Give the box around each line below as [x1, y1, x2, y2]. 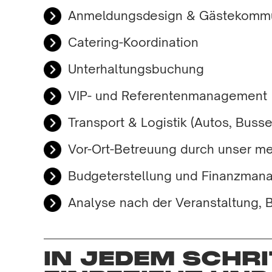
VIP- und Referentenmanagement [68, 88, 267, 103]
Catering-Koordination [68, 35, 199, 50]
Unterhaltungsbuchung [68, 61, 204, 76]
